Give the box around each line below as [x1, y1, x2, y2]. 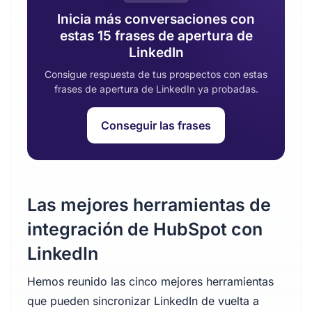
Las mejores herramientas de [26, 194, 271, 215]
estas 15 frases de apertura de [59, 28, 253, 44]
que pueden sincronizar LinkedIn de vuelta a [26, 294, 259, 308]
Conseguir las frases [101, 118, 211, 132]
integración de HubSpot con [26, 219, 263, 240]
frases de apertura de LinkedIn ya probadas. [54, 83, 258, 95]
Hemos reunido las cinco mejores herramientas [26, 274, 274, 288]
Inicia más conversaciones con [57, 11, 255, 27]
